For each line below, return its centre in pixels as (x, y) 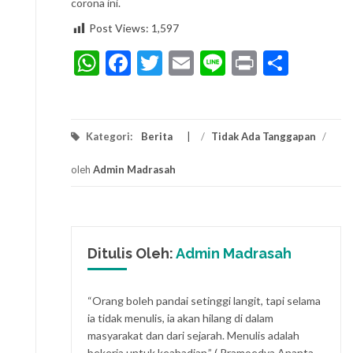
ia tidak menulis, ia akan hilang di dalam (180, 318)
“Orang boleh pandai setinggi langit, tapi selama (204, 301)
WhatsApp (158, 62)
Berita (157, 136)
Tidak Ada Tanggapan (264, 136)
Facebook (183, 62)
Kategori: (109, 136)
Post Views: (120, 28)
